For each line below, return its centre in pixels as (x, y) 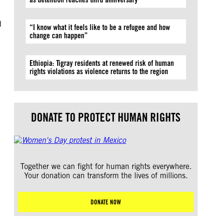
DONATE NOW (106, 202)
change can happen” (59, 36)
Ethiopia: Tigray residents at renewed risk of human (102, 63)
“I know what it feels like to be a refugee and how (100, 27)
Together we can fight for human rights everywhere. (106, 166)
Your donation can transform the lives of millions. (106, 176)
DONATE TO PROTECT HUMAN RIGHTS (106, 117)
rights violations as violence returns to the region (99, 71)
